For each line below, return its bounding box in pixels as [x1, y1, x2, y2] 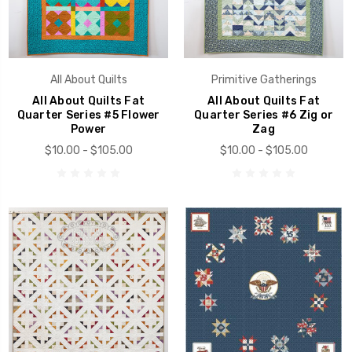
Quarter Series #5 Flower [16, 108, 160, 123]
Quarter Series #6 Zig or [194, 108, 333, 123]
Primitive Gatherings [211, 73, 317, 87]
